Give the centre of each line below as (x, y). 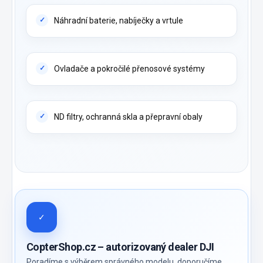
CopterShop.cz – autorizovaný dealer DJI (120, 247)
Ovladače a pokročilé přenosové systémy (129, 69)
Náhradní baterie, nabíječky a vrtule (119, 21)
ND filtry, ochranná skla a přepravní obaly (128, 117)
